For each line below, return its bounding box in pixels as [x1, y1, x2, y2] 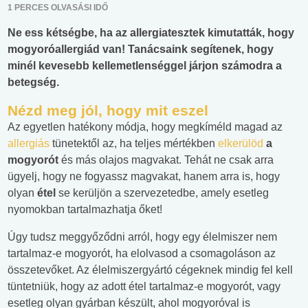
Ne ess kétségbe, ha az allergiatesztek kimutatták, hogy [8, 27, 294, 39]
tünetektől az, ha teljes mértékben [52, 137, 218, 150]
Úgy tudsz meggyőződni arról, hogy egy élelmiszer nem [8, 231, 277, 243]
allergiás [8, 137, 52, 150]
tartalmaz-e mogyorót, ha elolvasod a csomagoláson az [8, 247, 276, 260]
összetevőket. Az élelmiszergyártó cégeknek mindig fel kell [8, 264, 293, 276]
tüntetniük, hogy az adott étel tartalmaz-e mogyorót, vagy [8, 280, 280, 293]
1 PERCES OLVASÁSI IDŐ [8, 3, 108, 13]
